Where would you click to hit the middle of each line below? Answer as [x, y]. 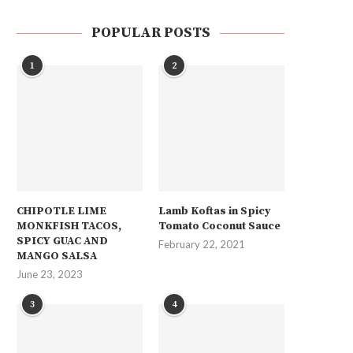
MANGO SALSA [57, 256]
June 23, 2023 [50, 274]
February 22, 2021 [202, 244]
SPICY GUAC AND [62, 241]
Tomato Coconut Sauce [220, 226]
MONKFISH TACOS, [69, 226]
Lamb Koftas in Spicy [215, 211]
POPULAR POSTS [150, 33]
